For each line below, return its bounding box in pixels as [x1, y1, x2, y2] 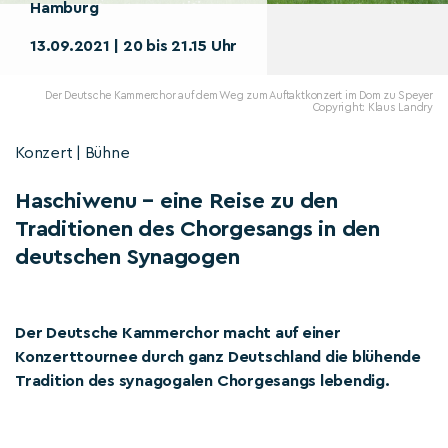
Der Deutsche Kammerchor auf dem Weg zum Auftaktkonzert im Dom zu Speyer [45, 90, 433, 101]
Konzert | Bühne [15, 145, 130, 161]
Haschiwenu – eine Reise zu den [15, 190, 338, 212]
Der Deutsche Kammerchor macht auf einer [15, 325, 341, 341]
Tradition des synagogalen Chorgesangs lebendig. [15, 373, 390, 389]
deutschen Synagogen [15, 246, 240, 268]
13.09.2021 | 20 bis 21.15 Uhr [30, 38, 238, 54]
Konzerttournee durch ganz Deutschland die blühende [15, 349, 422, 365]
